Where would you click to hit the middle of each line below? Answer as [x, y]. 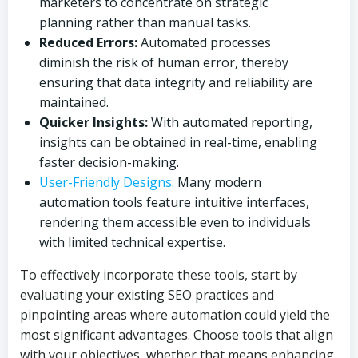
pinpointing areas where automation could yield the [175, 315]
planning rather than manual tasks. [145, 22]
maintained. [74, 102]
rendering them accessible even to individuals [175, 222]
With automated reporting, [230, 122]
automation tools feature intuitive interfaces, [174, 202]
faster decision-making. [109, 162]
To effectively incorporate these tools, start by [159, 275]
